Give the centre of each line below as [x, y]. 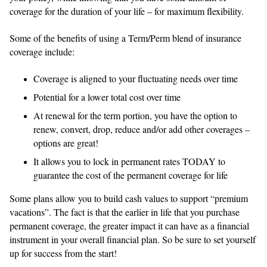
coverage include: [42, 51]
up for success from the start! [63, 253]
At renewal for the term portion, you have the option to [135, 115]
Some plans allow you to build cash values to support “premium [129, 198]
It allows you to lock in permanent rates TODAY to [129, 161]
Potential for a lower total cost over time [107, 97]
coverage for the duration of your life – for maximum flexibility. [127, 11]
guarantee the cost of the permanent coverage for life [131, 175]
